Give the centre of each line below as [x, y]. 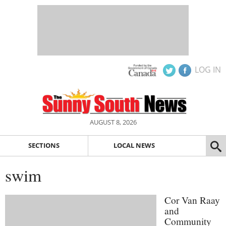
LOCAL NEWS [134, 146]
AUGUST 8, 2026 [113, 122]
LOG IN [208, 70]
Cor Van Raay [192, 200]
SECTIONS [44, 146]
